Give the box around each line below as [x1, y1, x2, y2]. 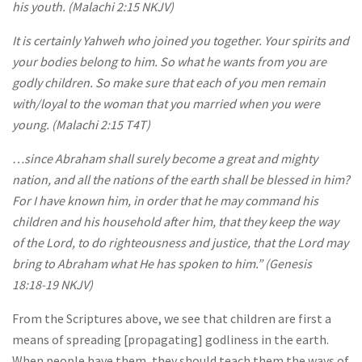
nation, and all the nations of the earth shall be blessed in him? [12, 170, 350, 187]
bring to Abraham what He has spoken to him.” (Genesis [12, 255, 312, 271]
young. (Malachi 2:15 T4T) [12, 116, 150, 133]
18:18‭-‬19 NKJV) [12, 276, 93, 293]
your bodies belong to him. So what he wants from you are [12, 53, 326, 69]
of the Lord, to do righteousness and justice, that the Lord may [12, 234, 348, 250]
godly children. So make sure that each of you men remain [12, 74, 326, 90]
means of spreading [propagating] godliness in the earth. [12, 330, 329, 347]
